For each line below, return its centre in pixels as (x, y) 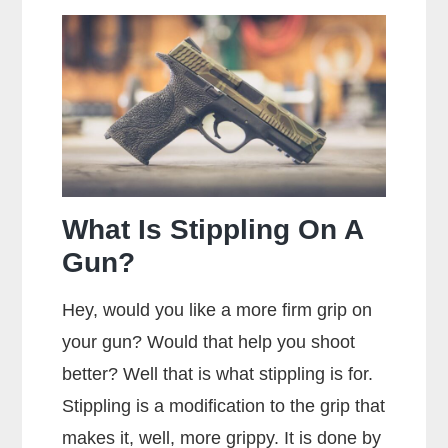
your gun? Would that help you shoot (209, 341)
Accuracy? (261, 209)
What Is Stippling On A (213, 229)
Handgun (254, 113)
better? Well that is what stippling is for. (218, 373)
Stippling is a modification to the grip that (224, 405)
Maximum (257, 177)
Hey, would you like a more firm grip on (217, 309)
